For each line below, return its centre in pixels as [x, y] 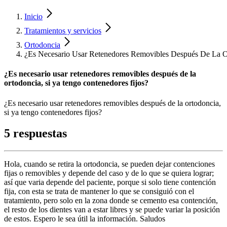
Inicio [33, 16]
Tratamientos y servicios [63, 31]
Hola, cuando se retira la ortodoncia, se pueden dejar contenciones [109, 164]
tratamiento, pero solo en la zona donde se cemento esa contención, [111, 201]
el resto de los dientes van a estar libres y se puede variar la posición [112, 210]
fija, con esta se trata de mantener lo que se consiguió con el [99, 192]
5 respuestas [35, 134]
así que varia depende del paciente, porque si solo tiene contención [110, 182]
